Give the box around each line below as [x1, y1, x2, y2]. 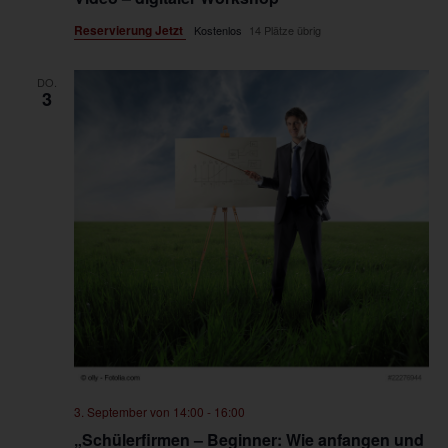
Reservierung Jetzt [73, 21, 186, 40]
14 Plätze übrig [248, 22, 321, 39]
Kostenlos [193, 22, 245, 39]
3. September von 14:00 [73, 403, 204, 421]
